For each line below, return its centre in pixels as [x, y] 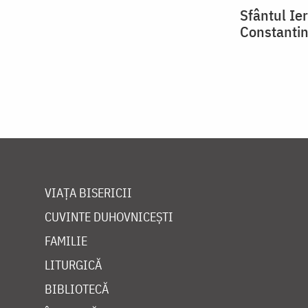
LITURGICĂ [73, 265]
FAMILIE [66, 241]
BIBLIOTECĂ [77, 289]
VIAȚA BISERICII [88, 193]
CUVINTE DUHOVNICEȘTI [109, 217]
